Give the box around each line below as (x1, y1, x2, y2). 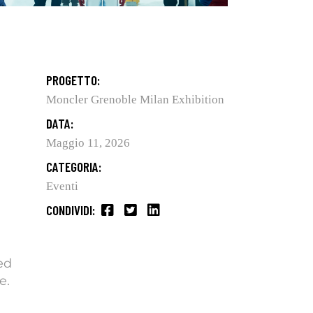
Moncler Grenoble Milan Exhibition (46, 93, 224, 107)
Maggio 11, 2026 (46, 136, 130, 150)
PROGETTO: (46, 72, 100, 89)
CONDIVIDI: (46, 202, 95, 219)
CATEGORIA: (46, 159, 101, 175)
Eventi (46, 180, 78, 194)
